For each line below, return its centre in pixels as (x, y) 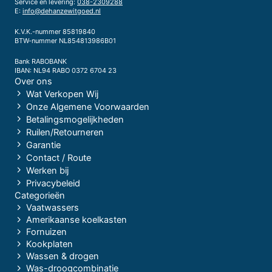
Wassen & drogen (62, 257)
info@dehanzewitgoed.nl (62, 11)
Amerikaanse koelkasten (76, 220)
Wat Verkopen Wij (62, 94)
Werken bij (47, 171)
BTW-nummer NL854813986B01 (65, 40)
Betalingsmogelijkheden (75, 120)
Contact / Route (58, 158)
